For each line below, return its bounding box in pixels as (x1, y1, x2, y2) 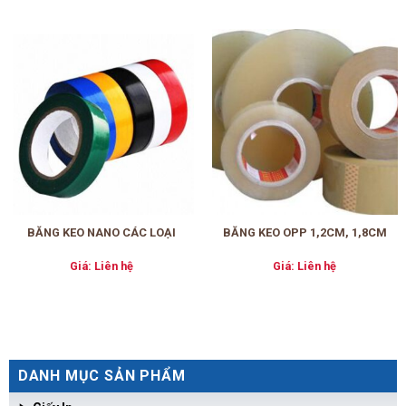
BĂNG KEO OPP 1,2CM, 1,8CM (222, 225, 387, 239)
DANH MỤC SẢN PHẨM (17, 366, 186, 384)
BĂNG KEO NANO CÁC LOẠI (26, 225, 176, 239)
